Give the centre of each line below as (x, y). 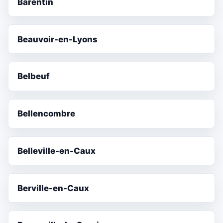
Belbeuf (34, 76)
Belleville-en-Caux (57, 151)
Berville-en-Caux (54, 188)
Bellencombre (47, 114)
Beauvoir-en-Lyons (58, 39)
